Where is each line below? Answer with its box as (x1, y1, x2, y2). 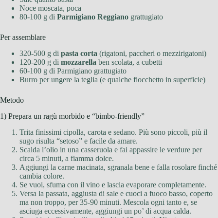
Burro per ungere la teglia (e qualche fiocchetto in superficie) (19, 75, 205, 84)
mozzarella (61, 58, 96, 67)
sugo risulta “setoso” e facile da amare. (19, 136, 138, 145)
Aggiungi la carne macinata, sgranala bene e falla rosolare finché (19, 163, 217, 171)
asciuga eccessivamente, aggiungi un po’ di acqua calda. (19, 206, 191, 215)
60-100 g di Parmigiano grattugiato (19, 67, 127, 75)
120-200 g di (19, 58, 61, 67)
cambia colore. (19, 171, 64, 180)
